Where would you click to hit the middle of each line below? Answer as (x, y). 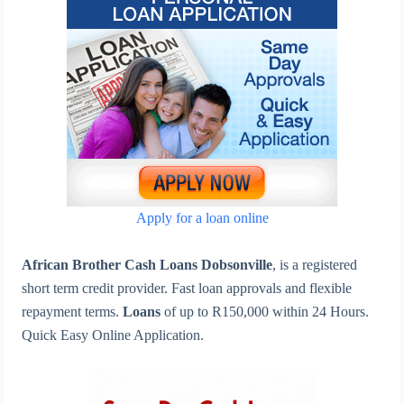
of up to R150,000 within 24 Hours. (265, 312)
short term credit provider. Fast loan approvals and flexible (187, 288)
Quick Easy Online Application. (113, 335)
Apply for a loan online (202, 218)
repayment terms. (73, 312)
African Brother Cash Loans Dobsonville (147, 265)
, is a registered (315, 265)
